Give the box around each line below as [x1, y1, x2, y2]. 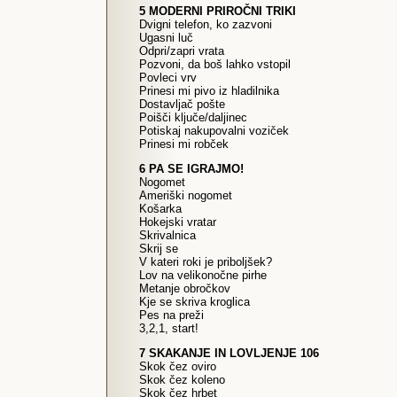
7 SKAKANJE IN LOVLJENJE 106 [139, 346, 319, 360]
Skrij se [139, 242, 178, 255]
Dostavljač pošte [139, 97, 225, 111]
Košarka [139, 202, 182, 215]
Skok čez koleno [139, 373, 225, 386]
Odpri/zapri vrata [139, 44, 224, 58]
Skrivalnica [139, 229, 196, 242]
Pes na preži [139, 308, 204, 322]
